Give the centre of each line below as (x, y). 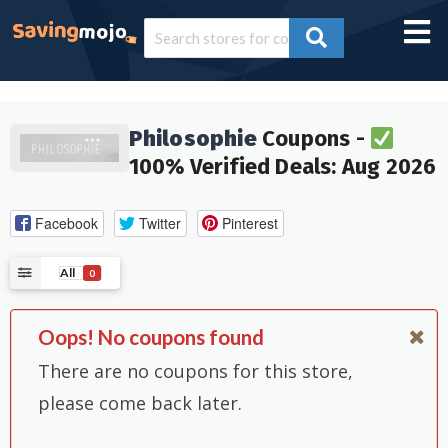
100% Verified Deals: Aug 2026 (282, 167)
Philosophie (192, 139)
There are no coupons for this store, (195, 370)
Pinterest (249, 222)
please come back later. (140, 402)
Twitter (159, 222)
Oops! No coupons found (151, 337)
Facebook (66, 222)
